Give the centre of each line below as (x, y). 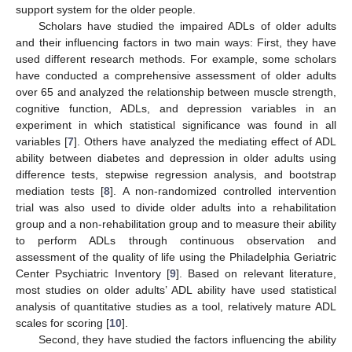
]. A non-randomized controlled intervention (224, 191)
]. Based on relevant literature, (256, 273)
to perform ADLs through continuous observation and (176, 240)
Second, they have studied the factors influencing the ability (187, 339)
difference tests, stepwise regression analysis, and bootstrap (176, 174)
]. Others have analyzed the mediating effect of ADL (205, 141)
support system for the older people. (106, 9)
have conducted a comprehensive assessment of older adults (176, 75)
